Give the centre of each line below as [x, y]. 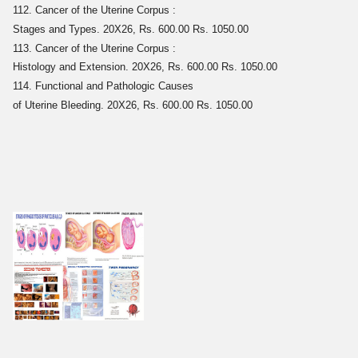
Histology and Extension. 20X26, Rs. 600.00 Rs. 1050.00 [145, 67]
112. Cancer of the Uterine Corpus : [94, 10]
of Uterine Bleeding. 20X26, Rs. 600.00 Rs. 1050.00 [133, 105]
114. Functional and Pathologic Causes [103, 86]
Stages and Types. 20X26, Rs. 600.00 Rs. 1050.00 [131, 29]
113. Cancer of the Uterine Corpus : [94, 48]
